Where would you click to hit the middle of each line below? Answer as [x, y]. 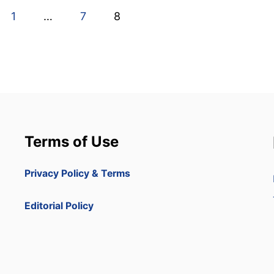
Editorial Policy [59, 206]
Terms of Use [72, 142]
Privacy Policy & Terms [77, 173]
